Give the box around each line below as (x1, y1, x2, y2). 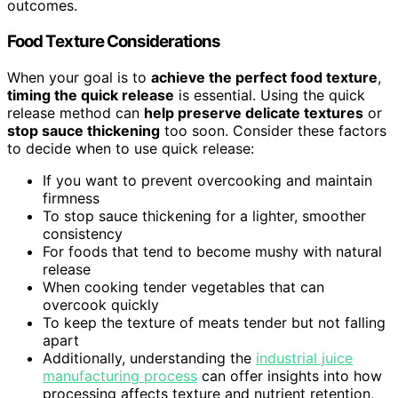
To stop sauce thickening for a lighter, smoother (43, 206, 366, 225)
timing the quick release (7, 85, 174, 104)
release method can (7, 103, 144, 122)
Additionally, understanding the (43, 348, 256, 367)
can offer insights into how (197, 366, 382, 385)
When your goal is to (7, 68, 151, 86)
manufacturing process (43, 366, 197, 385)
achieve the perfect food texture (151, 68, 378, 86)
